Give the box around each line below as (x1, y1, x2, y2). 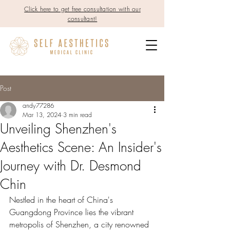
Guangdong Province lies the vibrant (9, 206, 136, 218)
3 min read (63, 110, 92, 119)
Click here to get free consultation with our (24, 5, 141, 13)
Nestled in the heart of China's (9, 194, 116, 205)
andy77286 (23, 101, 54, 110)
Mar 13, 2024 (23, 110, 61, 119)
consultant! (67, 14, 98, 23)
